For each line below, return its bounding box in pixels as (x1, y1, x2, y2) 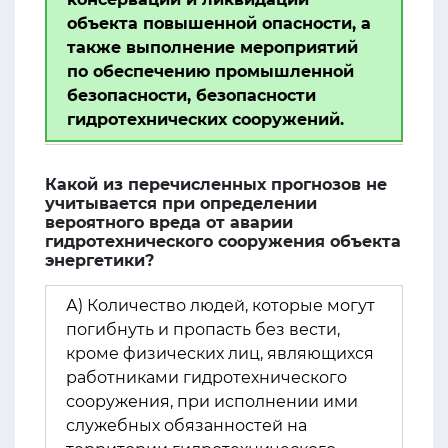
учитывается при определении (45, 194, 317, 213)
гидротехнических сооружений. (67, 110, 344, 129)
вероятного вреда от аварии (45, 213, 293, 232)
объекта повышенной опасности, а (67, 14, 371, 33)
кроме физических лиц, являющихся (66, 344, 374, 363)
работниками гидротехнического (66, 368, 347, 387)
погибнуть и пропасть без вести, (66, 320, 340, 339)
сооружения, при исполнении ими (66, 392, 358, 411)
